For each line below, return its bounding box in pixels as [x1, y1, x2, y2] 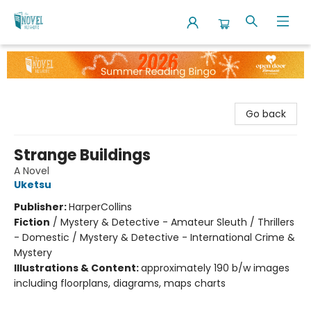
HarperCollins [69, 199, 132, 214]
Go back [246, 106, 286, 121]
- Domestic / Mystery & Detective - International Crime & [14, 230, 295, 244]
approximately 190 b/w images [141, 260, 289, 275]
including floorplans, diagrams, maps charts [14, 276, 226, 290]
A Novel [14, 163, 49, 178]
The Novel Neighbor [10, 51, 104, 65]
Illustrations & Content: [14, 260, 141, 275]
